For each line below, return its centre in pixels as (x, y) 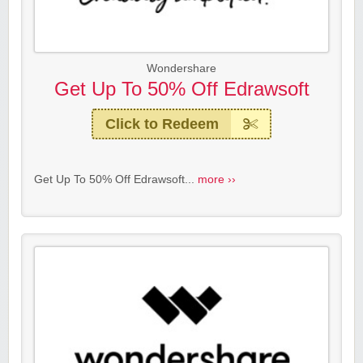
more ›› (217, 180)
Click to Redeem (162, 124)
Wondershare (181, 69)
